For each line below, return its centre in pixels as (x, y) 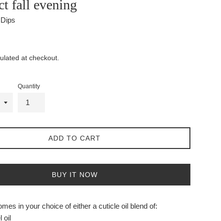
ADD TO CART (74, 138)
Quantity (29, 87)
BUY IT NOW (74, 175)
